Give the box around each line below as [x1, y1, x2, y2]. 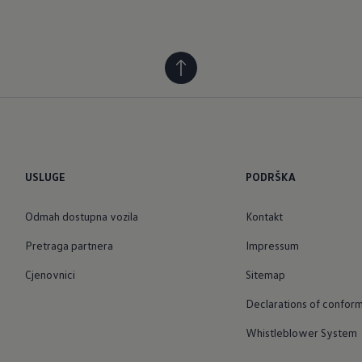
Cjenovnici [24, 267, 75, 281]
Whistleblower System [246, 325, 358, 339]
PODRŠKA [246, 170, 297, 184]
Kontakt [246, 208, 284, 223]
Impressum [246, 238, 300, 252]
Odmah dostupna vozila [24, 208, 138, 223]
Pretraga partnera [24, 238, 113, 252]
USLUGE [24, 170, 65, 184]
